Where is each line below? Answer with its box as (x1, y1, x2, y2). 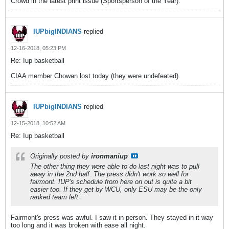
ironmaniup (91, 152, 128, 160)
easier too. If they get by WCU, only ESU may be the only (30, 186, 202, 193)
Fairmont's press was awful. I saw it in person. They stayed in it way (11, 214, 213, 221)
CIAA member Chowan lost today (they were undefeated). (11, 72, 180, 80)
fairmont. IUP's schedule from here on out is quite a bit (30, 178, 192, 186)
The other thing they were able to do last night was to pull (30, 163, 199, 170)
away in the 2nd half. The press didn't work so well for (30, 170, 189, 178)
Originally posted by (30, 152, 91, 160)
